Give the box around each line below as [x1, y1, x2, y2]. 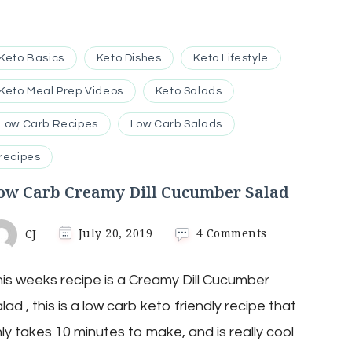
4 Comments [196, 225, 267, 241]
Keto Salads [155, 85, 222, 97]
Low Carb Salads [130, 118, 222, 130]
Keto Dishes [96, 52, 162, 64]
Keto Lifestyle [193, 52, 269, 64]
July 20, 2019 [78, 225, 153, 241]
